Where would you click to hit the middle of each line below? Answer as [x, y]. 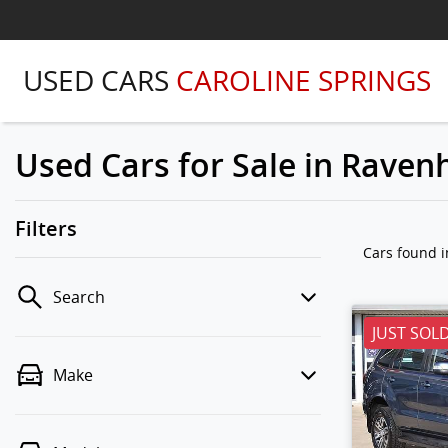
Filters [46, 228]
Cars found [402, 252]
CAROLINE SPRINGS [303, 80]
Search [79, 297]
